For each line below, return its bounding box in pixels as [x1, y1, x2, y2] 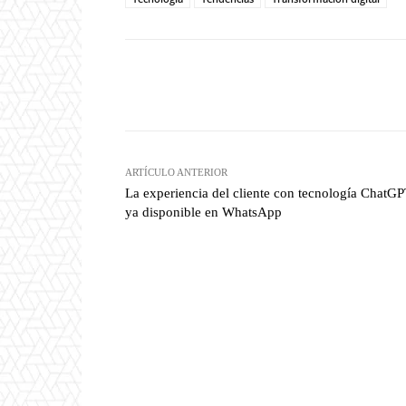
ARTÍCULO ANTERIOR [125, 167, 227, 179]
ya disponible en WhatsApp [125, 205, 282, 220]
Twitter [285, 78, 322, 92]
